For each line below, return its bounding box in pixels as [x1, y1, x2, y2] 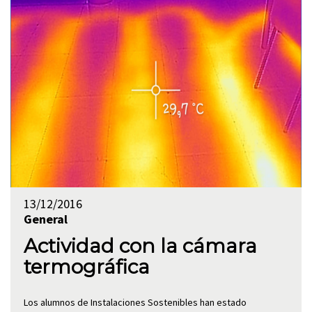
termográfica [23, 255, 150, 279]
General [23, 210, 68, 227]
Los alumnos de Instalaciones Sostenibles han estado [23, 296, 247, 309]
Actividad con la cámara [23, 234, 257, 258]
